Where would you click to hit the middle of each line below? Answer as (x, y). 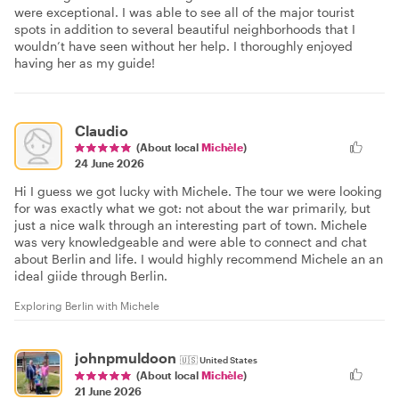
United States (228, 359)
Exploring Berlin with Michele (87, 306)
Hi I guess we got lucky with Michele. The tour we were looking (198, 191)
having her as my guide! (85, 63)
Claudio (102, 131)
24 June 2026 (110, 163)
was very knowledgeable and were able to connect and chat (191, 242)
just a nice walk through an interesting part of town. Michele (191, 225)
